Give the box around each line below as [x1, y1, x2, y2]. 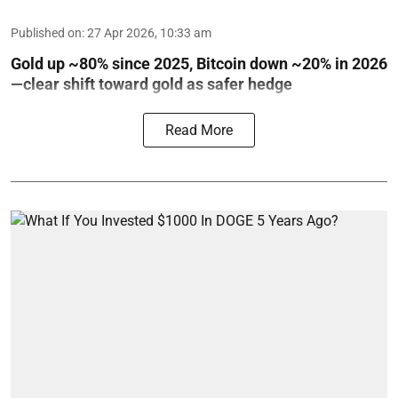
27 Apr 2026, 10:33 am [87, 25, 211, 40]
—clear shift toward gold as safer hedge [11, 74, 292, 93]
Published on [11, 25, 82, 40]
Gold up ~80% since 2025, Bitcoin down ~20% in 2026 [11, 53, 387, 73]
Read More [165, 121, 233, 139]
